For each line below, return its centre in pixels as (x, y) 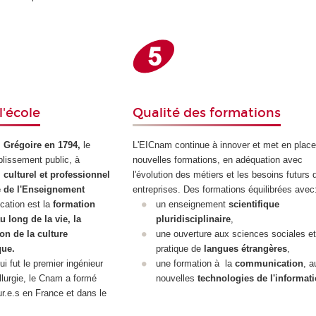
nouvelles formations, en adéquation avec (218, 160)
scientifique (254, 205)
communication (269, 264)
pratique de (180, 249)
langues (222, 249)
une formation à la (195, 264)
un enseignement (192, 205)
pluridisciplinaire (193, 219)
